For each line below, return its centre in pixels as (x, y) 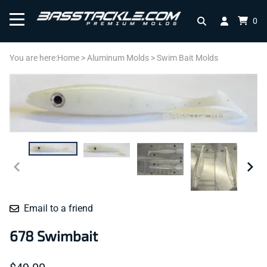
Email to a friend (58, 208)
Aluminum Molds (118, 58)
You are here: (33, 58)
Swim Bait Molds (187, 58)
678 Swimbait (54, 235)
